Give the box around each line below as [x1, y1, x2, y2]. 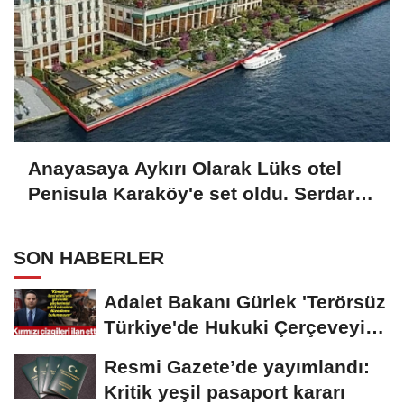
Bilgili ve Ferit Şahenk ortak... [28, 208, 297, 230]
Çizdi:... [104, 341, 172, 363]
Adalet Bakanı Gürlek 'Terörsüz [104, 290, 386, 312]
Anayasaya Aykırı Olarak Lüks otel [28, 158, 342, 179]
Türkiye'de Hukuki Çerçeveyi [104, 316, 365, 337]
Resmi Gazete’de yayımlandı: [104, 355, 370, 377]
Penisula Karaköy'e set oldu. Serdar [28, 183, 354, 205]
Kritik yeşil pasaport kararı [104, 381, 345, 402]
